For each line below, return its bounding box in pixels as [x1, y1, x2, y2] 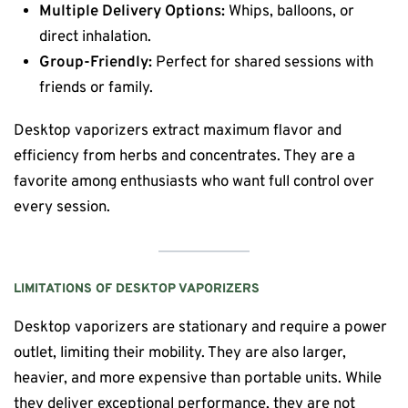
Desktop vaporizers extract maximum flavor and [14, 120, 342, 140]
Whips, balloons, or [225, 2, 355, 22]
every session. [14, 197, 110, 217]
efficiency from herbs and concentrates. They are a [14, 146, 355, 166]
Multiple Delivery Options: [39, 2, 226, 22]
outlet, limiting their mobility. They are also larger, [14, 343, 346, 363]
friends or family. [39, 78, 154, 98]
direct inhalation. [39, 27, 152, 47]
